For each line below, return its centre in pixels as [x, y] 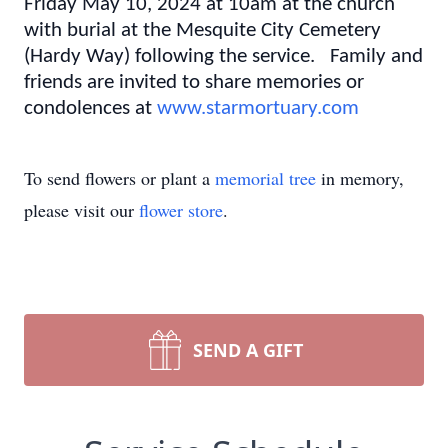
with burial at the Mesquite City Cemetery [202, 30]
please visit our [81, 210]
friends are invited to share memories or [194, 82]
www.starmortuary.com [258, 108]
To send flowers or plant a [119, 178]
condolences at [90, 108]
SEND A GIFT [248, 350]
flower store [181, 210]
